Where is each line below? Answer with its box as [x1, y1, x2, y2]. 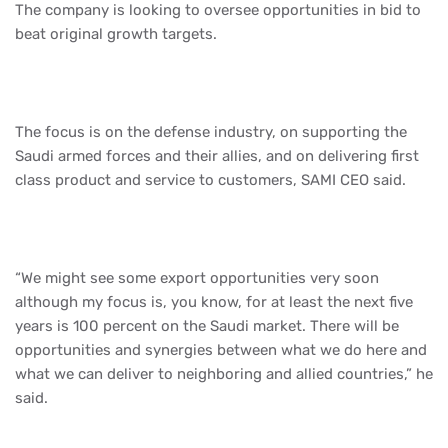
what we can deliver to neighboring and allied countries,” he [15, 364, 433, 383]
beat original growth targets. [15, 24, 217, 43]
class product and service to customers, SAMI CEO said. [15, 170, 406, 189]
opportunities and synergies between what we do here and [15, 340, 427, 359]
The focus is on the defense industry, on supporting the [15, 122, 407, 141]
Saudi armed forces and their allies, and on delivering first [15, 146, 419, 165]
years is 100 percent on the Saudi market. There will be [15, 316, 399, 335]
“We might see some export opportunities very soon [15, 268, 379, 287]
